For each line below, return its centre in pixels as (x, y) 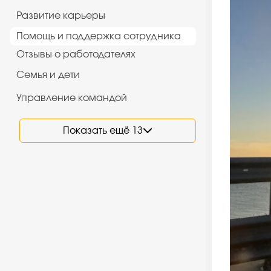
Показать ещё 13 (103, 131)
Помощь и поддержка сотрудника (99, 36)
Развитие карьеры (61, 15)
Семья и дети (48, 75)
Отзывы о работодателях (76, 54)
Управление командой (72, 98)
